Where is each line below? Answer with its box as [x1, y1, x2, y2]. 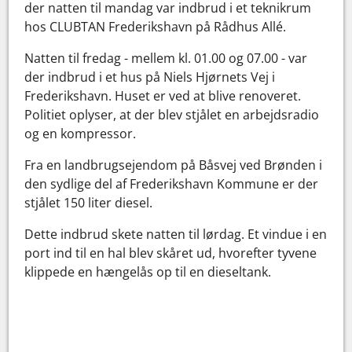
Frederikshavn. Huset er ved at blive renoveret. [24, 86, 302, 104]
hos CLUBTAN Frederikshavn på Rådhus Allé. [24, 17, 287, 35]
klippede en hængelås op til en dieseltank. [24, 262, 272, 280]
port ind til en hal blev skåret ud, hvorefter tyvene [24, 244, 317, 262]
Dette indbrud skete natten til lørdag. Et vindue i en [24, 225, 328, 243]
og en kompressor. [24, 124, 137, 142]
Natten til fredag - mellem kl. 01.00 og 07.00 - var [24, 49, 308, 67]
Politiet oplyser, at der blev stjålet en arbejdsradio [24, 105, 320, 123]
